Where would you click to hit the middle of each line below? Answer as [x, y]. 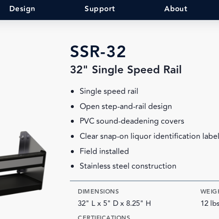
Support [100, 9]
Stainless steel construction [128, 166]
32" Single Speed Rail [126, 70]
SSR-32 [99, 52]
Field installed [105, 151]
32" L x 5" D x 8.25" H [115, 203]
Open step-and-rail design [126, 106]
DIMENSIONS [99, 192]
